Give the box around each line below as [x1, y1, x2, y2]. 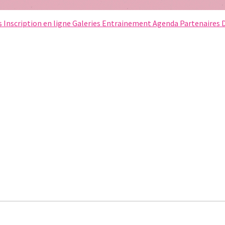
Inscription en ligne [4, 18, 72, 28]
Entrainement [102, 18, 153, 28]
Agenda [153, 18, 180, 28]
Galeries [72, 18, 102, 28]
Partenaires [180, 18, 221, 28]
